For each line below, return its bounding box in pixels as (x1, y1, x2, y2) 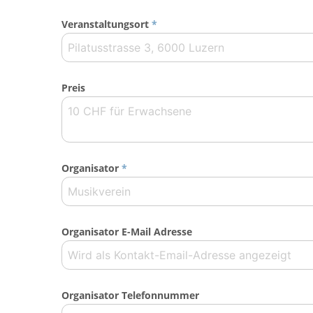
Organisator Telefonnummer (61, 289, 199, 303)
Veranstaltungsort (61, 17, 149, 31)
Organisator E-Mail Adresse (61, 225, 192, 239)
